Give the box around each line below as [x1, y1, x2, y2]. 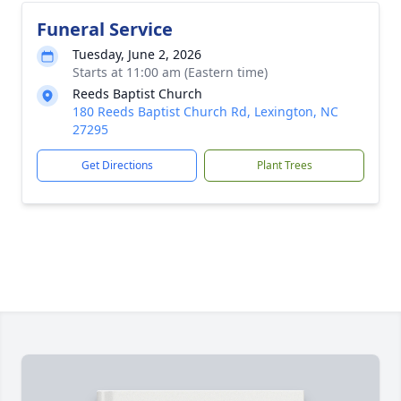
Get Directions [81, 158, 153, 173]
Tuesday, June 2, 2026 [73, 46, 201, 63]
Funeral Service [37, 17, 173, 41]
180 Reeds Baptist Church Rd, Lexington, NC [73, 103, 338, 120]
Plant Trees [256, 158, 312, 173]
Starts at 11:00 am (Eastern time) [73, 64, 268, 81]
